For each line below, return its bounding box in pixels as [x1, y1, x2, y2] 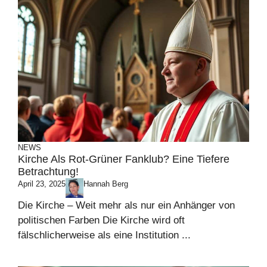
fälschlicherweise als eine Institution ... [18, 229, 191, 241]
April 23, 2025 [18, 179, 66, 189]
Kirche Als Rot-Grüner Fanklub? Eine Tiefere [18, 153, 229, 166]
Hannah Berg [83, 179, 128, 189]
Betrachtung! [18, 166, 79, 178]
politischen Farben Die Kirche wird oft [18, 214, 185, 226]
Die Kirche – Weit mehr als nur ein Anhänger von [18, 199, 235, 211]
